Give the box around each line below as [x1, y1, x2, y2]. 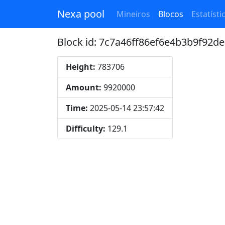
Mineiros [117, 9, 150, 20]
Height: [66, 61, 95, 72]
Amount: [66, 82, 101, 93]
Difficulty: [66, 123, 105, 134]
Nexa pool [57, 7, 104, 21]
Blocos [158, 9, 183, 20]
